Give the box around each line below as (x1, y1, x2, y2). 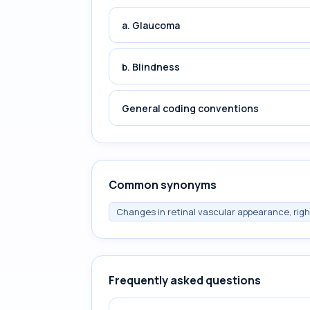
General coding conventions (122, 101, 259, 115)
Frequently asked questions (109, 273, 261, 288)
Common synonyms (109, 177, 217, 192)
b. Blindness (122, 60, 180, 73)
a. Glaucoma (122, 18, 180, 32)
